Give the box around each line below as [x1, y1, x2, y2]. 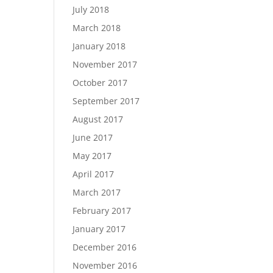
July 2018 [73, 4, 110, 15]
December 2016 [73, 241, 137, 253]
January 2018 [73, 40, 126, 52]
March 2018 [73, 22, 121, 34]
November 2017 [73, 58, 138, 70]
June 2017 [73, 132, 113, 143]
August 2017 [73, 113, 124, 125]
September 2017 [73, 95, 140, 107]
